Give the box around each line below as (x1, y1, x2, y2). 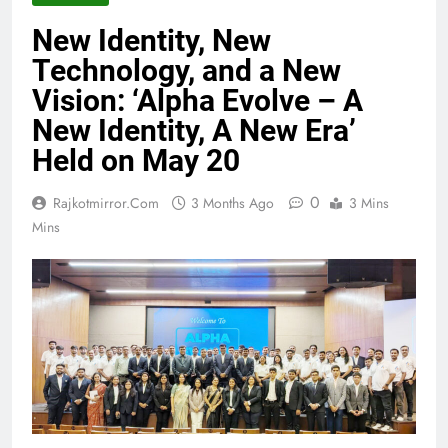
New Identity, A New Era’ (32, 113, 356, 149)
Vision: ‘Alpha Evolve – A (32, 83, 363, 119)
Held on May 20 (32, 143, 240, 179)
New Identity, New (32, 23, 271, 59)
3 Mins (349, 193, 389, 214)
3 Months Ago (191, 193, 274, 214)
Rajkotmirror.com (53, 193, 159, 214)
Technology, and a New (32, 53, 341, 89)
